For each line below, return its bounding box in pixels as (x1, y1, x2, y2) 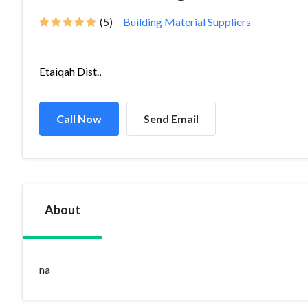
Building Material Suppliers (123, 15, 251, 28)
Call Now (56, 112, 102, 125)
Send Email (144, 112, 199, 125)
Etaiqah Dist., (39, 65, 101, 78)
